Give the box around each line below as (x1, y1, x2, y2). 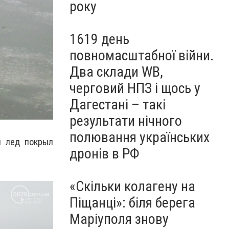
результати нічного (70, 112, 182, 129)
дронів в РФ (70, 145, 140, 162)
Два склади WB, (70, 63, 163, 80)
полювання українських (70, 129, 210, 146)
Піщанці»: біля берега (70, 194, 195, 211)
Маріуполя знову (70, 211, 169, 227)
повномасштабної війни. (70, 47, 214, 64)
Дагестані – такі (70, 96, 166, 113)
